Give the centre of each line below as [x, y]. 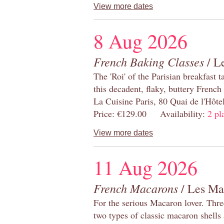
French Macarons [136, 188]
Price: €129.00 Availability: [150, 114]
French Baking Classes [149, 62]
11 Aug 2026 [145, 167]
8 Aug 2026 [140, 41]
